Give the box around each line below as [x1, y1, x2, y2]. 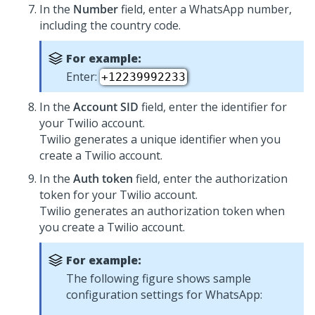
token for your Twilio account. [39, 187, 198, 202]
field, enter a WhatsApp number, [118, 1, 292, 17]
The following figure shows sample [66, 271, 251, 286]
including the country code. [39, 18, 181, 33]
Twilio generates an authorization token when [39, 203, 285, 219]
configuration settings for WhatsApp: [66, 287, 262, 302]
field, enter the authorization [133, 171, 288, 186]
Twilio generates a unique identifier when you [39, 131, 281, 147]
